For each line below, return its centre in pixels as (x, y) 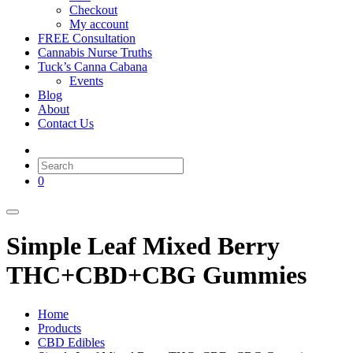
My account (99, 24)
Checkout (93, 9)
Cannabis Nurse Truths (95, 52)
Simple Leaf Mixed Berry (143, 246)
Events (86, 80)
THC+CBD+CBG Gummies (156, 275)
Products (59, 328)
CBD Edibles (71, 342)
